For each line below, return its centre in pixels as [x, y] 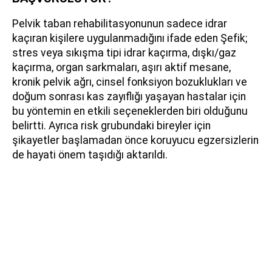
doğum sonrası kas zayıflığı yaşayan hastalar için [129, 96]
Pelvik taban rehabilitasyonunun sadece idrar [120, 23]
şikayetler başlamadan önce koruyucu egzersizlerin [135, 140]
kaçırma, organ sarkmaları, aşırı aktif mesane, [121, 67]
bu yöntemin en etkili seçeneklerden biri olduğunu [130, 111]
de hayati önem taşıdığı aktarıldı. [90, 155]
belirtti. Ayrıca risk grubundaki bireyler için [111, 125]
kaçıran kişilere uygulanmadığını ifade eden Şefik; [130, 38]
